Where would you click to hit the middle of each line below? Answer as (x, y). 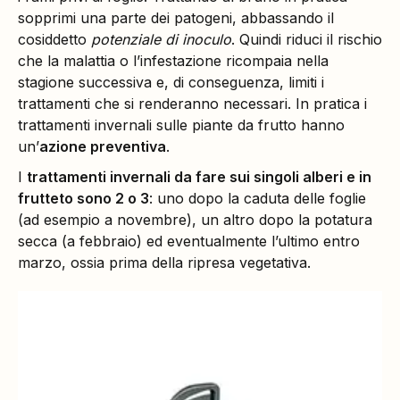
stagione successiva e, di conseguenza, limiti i (171, 83)
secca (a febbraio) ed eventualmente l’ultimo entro (189, 242)
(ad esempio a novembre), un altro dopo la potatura (195, 220)
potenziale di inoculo (161, 40)
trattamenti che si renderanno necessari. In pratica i (192, 104)
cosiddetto (54, 40)
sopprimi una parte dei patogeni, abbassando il (176, 18)
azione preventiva (103, 147)
